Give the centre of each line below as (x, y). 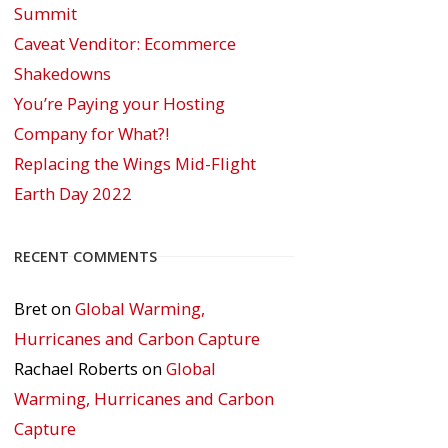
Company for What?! (91, 133)
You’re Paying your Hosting (119, 103)
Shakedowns (62, 73)
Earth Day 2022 (73, 193)
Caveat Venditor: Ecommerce (125, 43)
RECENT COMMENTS (85, 256)
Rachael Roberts (76, 368)
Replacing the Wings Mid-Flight (135, 163)
